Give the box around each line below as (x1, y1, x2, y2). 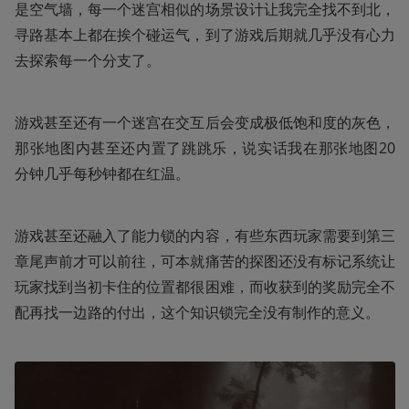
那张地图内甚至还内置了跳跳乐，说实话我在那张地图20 (15, 138, 395, 159)
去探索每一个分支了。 (15, 50, 161, 71)
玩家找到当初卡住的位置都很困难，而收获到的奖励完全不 (15, 277, 395, 298)
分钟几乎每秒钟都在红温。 (15, 163, 190, 184)
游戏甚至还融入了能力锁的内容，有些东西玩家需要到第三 (15, 225, 395, 246)
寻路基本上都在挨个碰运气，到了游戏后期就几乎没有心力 (15, 25, 395, 46)
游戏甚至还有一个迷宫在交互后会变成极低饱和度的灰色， (15, 112, 395, 133)
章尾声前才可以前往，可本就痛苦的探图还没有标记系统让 (15, 251, 395, 272)
